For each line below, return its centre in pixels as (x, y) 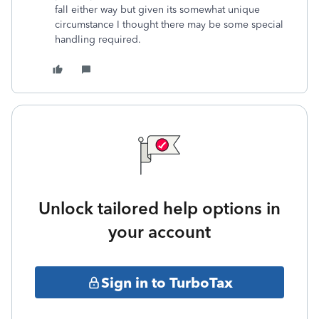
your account (159, 232)
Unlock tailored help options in (159, 208)
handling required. (98, 40)
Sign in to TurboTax (167, 282)
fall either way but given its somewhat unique (157, 10)
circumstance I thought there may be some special (169, 25)
